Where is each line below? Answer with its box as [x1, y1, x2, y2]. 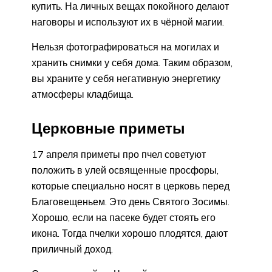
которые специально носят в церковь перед [32, 180, 229, 192]
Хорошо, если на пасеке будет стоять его [32, 211, 216, 224]
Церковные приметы [32, 118, 185, 137]
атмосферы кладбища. [32, 87, 134, 100]
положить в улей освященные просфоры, [32, 164, 219, 177]
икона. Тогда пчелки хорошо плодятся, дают [32, 227, 228, 240]
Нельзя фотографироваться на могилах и [32, 40, 219, 53]
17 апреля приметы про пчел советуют [32, 148, 206, 161]
